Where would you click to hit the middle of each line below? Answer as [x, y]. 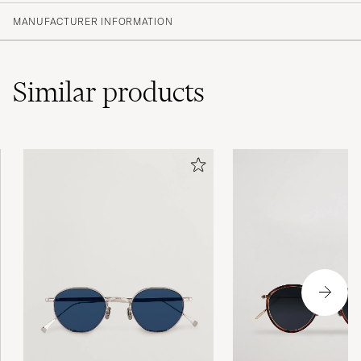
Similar [58, 91]
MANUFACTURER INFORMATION [93, 21]
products [154, 91]
